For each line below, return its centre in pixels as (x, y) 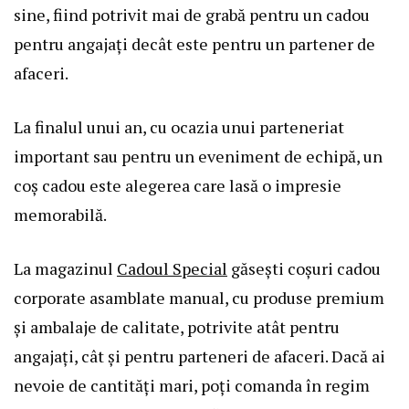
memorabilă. (60, 214)
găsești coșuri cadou (304, 268)
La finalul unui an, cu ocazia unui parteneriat (179, 126)
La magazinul (65, 268)
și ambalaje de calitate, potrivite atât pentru (177, 326)
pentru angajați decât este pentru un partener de (194, 43)
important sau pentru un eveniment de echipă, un (198, 156)
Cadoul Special (172, 268)
